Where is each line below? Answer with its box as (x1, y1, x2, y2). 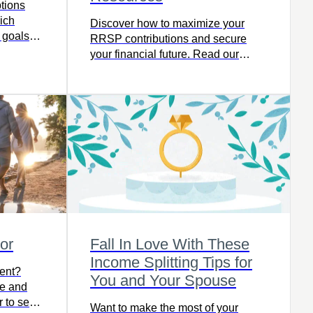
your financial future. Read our (90, 48, 239, 60)
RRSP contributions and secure (90, 32, 247, 45)
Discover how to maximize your (90, 17, 245, 29)
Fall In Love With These (90, 235, 249, 254)
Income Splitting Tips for (90, 254, 252, 272)
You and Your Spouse (90, 272, 236, 290)
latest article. (90, 63, 152, 75)
